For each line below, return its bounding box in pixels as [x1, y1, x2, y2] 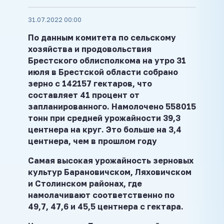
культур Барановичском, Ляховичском [28, 166, 191, 177]
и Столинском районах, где [28, 178, 142, 188]
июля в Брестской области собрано [28, 66, 178, 77]
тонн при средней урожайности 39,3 [28, 112, 180, 123]
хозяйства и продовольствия [28, 43, 151, 54]
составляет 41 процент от [28, 89, 139, 100]
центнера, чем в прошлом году [28, 135, 157, 146]
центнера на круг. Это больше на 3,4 [28, 124, 181, 134]
